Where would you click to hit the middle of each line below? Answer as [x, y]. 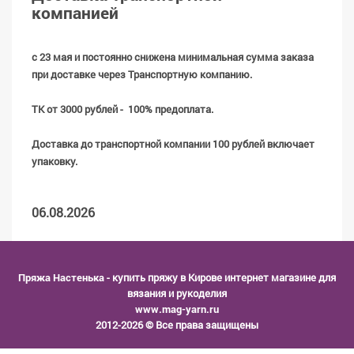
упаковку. [55, 161]
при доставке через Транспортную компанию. [142, 74]
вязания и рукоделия [177, 293]
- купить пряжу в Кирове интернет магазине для [220, 277]
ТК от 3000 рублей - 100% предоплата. [122, 109]
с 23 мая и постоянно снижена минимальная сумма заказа [173, 57]
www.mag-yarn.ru [177, 309]
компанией [75, 13]
